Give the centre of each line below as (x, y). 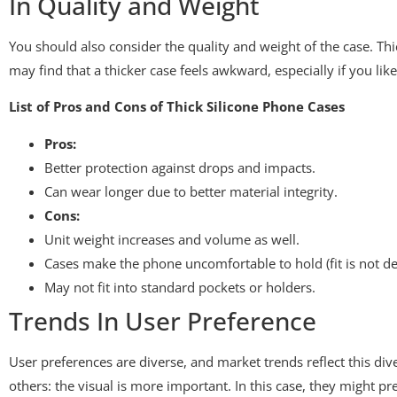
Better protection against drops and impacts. (180, 167)
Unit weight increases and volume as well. (172, 239)
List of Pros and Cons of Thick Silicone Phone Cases (177, 107)
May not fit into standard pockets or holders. (180, 287)
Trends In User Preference (163, 320)
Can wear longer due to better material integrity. (191, 191)
